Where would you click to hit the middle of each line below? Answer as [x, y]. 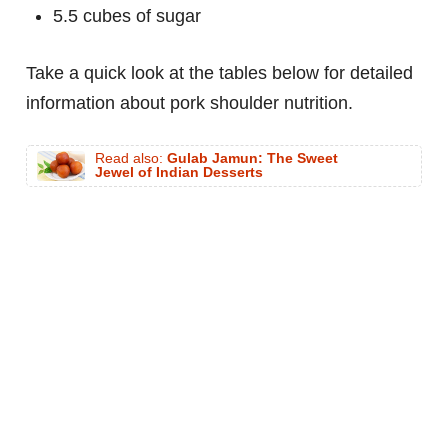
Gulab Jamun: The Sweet [252, 159]
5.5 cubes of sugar [127, 16]
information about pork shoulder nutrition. [189, 103]
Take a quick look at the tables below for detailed [219, 73]
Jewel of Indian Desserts [179, 173]
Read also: [131, 159]
